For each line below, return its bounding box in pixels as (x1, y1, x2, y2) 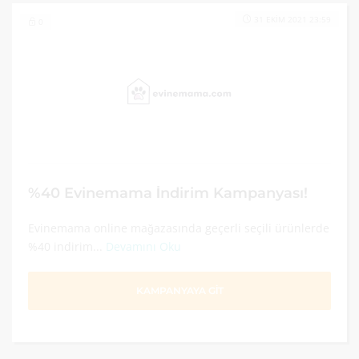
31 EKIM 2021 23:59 (254, 14, 331, 25)
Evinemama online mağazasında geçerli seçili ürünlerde (28, 220, 329, 236)
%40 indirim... (28, 239, 106, 254)
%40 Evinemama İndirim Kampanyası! (28, 184, 308, 201)
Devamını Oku (106, 239, 181, 254)
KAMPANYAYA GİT (135, 284, 224, 296)
